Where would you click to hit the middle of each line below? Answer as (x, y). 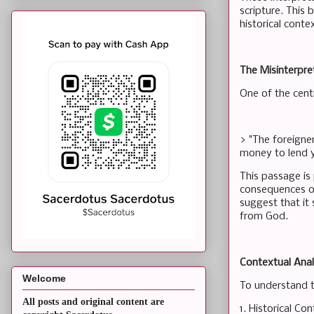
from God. (264, 216)
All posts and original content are (93, 302)
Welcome (44, 279)
